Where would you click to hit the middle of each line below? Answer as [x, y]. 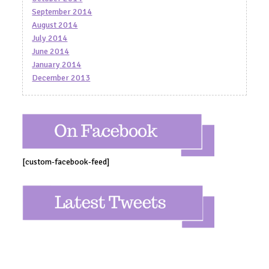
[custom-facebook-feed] [66, 162]
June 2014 [51, 51]
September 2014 [62, 11]
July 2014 [50, 38]
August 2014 [55, 25]
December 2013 [61, 77]
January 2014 [57, 64]
